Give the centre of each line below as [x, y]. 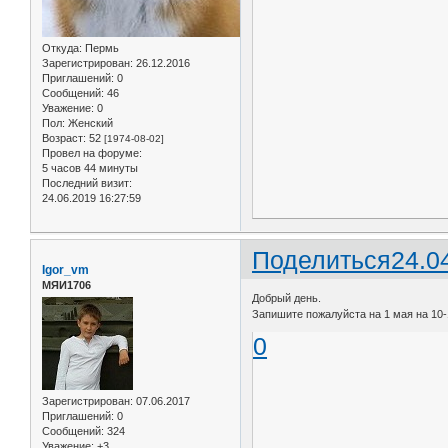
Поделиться [322, 259]
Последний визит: [87, 182]
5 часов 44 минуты [90, 167]
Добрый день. [287, 298]
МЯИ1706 [66, 284]
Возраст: [64, 137]
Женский [89, 122]
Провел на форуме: [92, 152]
